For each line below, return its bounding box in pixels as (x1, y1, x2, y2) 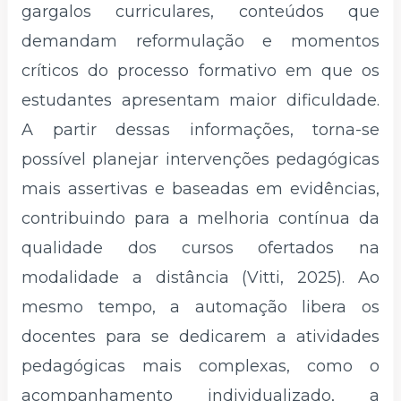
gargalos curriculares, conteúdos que (21, 2, 380, 22)
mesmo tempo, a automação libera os (21, 297, 380, 318)
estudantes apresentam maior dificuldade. (21, 90, 380, 111)
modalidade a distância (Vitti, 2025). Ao (21, 268, 380, 288)
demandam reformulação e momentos (21, 31, 380, 52)
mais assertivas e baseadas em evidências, (21, 179, 380, 200)
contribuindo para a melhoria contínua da (21, 209, 380, 229)
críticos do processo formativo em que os (21, 61, 380, 81)
